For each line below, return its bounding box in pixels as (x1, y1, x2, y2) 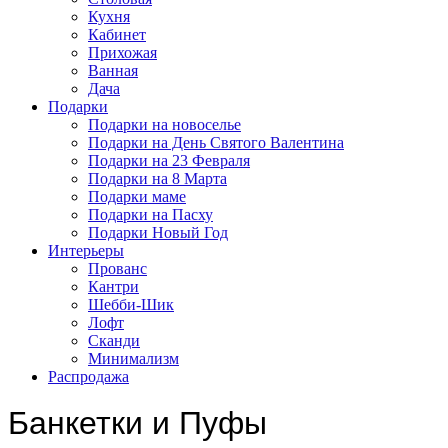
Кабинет (88, 26, 146, 43)
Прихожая (88, 44, 157, 61)
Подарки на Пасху (88, 206, 213, 223)
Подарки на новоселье (88, 116, 241, 133)
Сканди (88, 332, 140, 349)
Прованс (88, 260, 147, 277)
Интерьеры (48, 242, 124, 259)
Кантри (88, 278, 139, 295)
